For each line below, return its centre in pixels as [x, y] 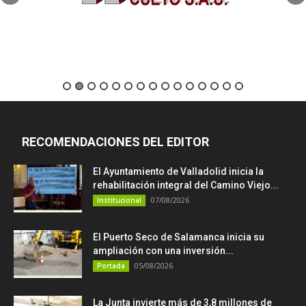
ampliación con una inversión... [163, 251]
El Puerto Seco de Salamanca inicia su [179, 237]
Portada [111, 266]
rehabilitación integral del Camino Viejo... [186, 185]
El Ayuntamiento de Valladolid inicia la [178, 172]
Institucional [119, 200]
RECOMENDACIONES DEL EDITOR [115, 142]
